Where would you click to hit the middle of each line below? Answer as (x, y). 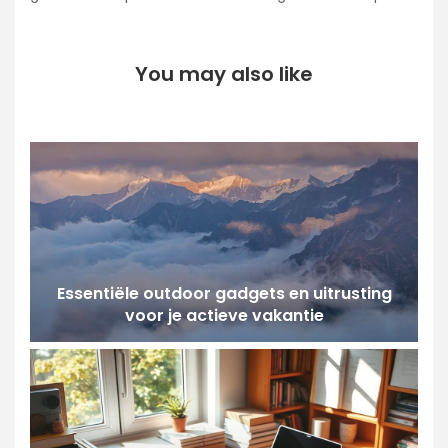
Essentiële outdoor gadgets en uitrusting (224, 294)
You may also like (224, 74)
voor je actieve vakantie (224, 316)
